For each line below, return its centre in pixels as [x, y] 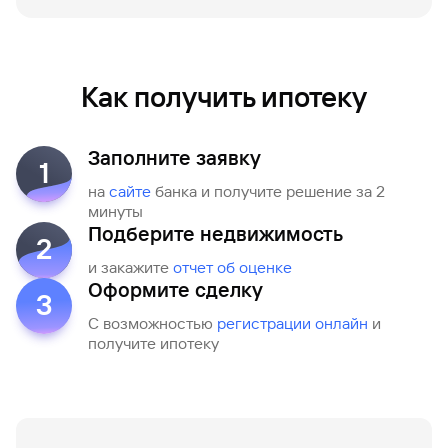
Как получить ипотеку [224, 97]
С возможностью [152, 323]
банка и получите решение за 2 [268, 191]
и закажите [130, 267]
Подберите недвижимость [215, 234]
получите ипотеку [153, 343]
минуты [115, 211]
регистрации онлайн [292, 323]
